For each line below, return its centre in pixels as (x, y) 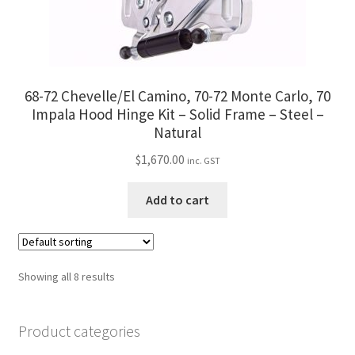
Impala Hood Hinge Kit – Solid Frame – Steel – (177, 114)
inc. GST (203, 161)
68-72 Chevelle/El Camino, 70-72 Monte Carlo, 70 (177, 95)
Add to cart (177, 200)
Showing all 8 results (66, 277)
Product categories (79, 331)
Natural (177, 132)
